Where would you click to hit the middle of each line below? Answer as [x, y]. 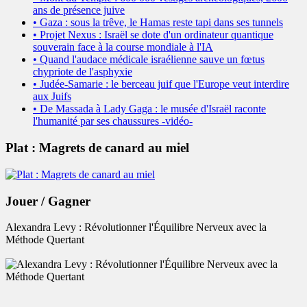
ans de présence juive [79, 10]
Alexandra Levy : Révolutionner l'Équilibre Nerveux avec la [136, 228]
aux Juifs [52, 97]
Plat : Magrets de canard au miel [97, 148]
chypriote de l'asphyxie [83, 72]
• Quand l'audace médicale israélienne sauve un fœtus [149, 60]
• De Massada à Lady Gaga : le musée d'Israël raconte [149, 109]
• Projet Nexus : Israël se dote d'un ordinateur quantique [153, 35]
